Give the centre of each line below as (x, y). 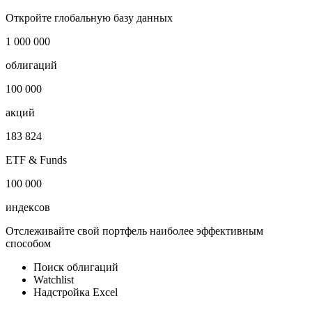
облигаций (31, 113)
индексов (28, 255)
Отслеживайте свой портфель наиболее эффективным (134, 279)
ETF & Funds (36, 208)
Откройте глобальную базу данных (89, 65)
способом (28, 291)
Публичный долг (46, 29)
